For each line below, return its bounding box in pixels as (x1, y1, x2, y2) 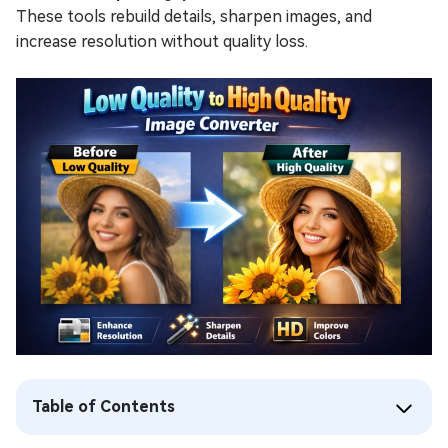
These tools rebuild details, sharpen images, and (16, 7, 372, 26)
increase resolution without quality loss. (16, 32, 308, 51)
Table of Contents (32, 396, 175, 416)
